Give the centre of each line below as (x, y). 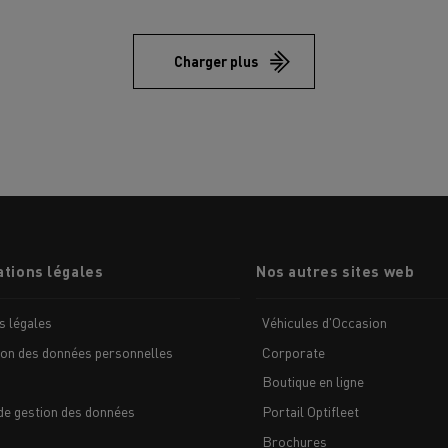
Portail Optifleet (310, 410)
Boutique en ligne (312, 381)
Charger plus (215, 61)
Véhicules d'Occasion (324, 322)
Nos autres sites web (335, 271)
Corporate (293, 351)
